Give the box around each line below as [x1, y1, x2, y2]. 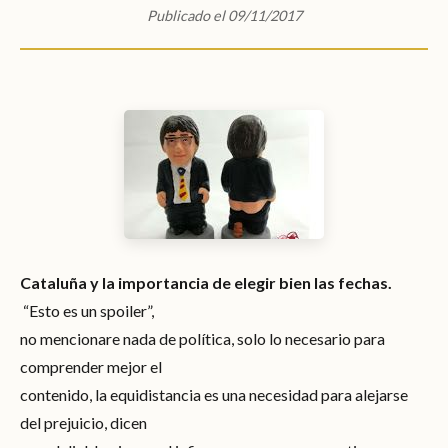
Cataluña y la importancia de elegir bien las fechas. [20, 272, 392, 292]
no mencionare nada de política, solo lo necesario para [20, 328, 385, 348]
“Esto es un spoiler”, [20, 300, 154, 320]
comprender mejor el [20, 356, 162, 376]
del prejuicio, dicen [20, 412, 147, 432]
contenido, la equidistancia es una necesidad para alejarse [20, 384, 408, 404]
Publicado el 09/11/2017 [146, 6, 302, 24]
